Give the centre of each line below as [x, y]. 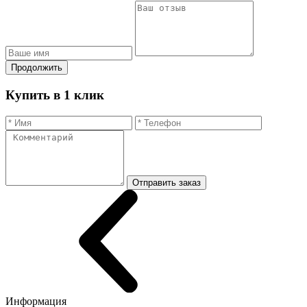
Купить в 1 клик [55, 95]
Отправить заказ [167, 182]
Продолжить [37, 68]
